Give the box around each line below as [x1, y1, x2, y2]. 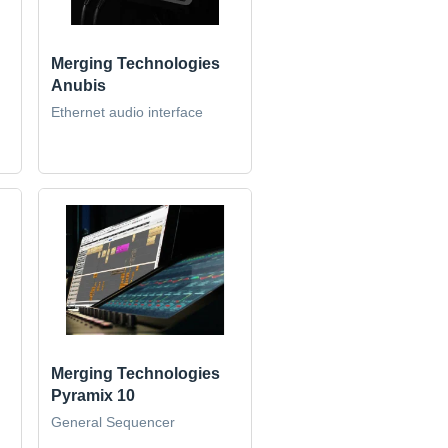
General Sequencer [51, 414, 176, 431]
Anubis [51, 76, 107, 94]
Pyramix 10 [51, 387, 136, 405]
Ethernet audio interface [51, 103, 204, 120]
